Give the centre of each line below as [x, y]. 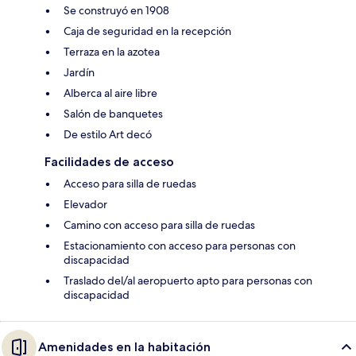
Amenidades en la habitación [124, 346]
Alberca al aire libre [110, 93]
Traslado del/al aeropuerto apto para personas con [188, 280]
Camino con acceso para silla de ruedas [159, 224]
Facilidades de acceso [109, 161]
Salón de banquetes [113, 113]
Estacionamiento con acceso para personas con [180, 245]
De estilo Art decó [108, 134]
